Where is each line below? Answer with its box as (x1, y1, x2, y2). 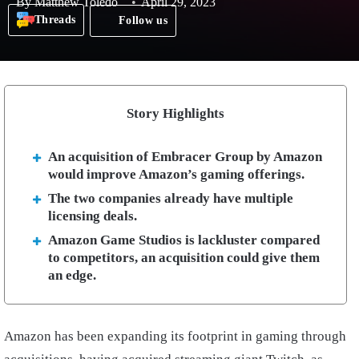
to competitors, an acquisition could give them (48, 249, 320, 265)
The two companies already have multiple (48, 190, 293, 206)
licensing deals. (48, 208, 137, 224)
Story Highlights (127, 105, 224, 121)
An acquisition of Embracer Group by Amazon (48, 148, 322, 164)
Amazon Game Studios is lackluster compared (48, 232, 320, 248)
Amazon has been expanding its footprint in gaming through (4, 329, 346, 345)
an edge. (48, 267, 96, 283)
